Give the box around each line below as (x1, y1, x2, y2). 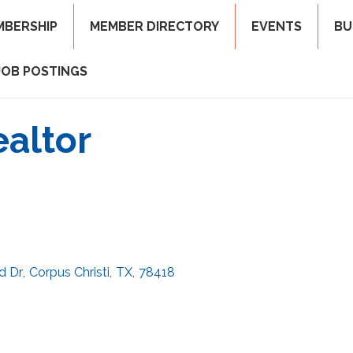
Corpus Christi (29, 265, 110, 280)
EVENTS (251, 19, 302, 34)
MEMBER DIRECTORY (89, 19, 219, 34)
